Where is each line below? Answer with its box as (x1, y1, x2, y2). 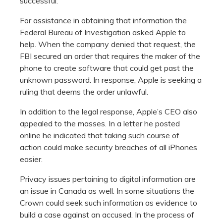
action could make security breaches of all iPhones (20, 142, 197, 152)
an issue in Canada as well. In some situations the (20, 185, 194, 196)
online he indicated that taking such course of (20, 130, 179, 140)
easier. (20, 154, 43, 164)
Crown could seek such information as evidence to (20, 197, 197, 208)
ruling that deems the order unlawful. (20, 86, 148, 97)
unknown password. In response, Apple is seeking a (20, 74, 202, 85)
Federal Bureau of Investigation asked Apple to (20, 27, 186, 37)
